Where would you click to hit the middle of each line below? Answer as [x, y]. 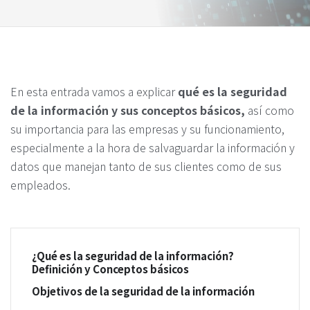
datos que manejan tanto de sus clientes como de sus [146, 166]
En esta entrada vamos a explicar [94, 91]
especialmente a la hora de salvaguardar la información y [153, 147]
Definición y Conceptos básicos [110, 268]
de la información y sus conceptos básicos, [129, 110]
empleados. [40, 184]
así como [271, 110]
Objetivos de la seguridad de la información [143, 291]
